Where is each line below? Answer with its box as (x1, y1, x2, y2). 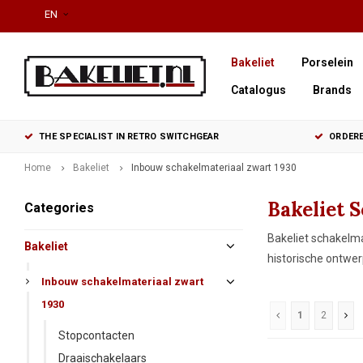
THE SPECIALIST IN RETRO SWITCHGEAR (39, 131, 220, 142)
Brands (313, 83, 352, 96)
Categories (24, 200, 94, 216)
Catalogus (231, 83, 286, 96)
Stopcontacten (58, 329, 135, 342)
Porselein (301, 56, 353, 69)
